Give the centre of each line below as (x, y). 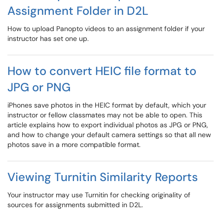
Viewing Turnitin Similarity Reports (103, 177)
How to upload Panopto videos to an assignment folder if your (106, 29)
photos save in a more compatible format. (74, 145)
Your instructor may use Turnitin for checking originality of (99, 195)
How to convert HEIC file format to (102, 71)
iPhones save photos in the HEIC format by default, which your (107, 105)
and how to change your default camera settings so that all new (109, 135)
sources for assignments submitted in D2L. (75, 205)
